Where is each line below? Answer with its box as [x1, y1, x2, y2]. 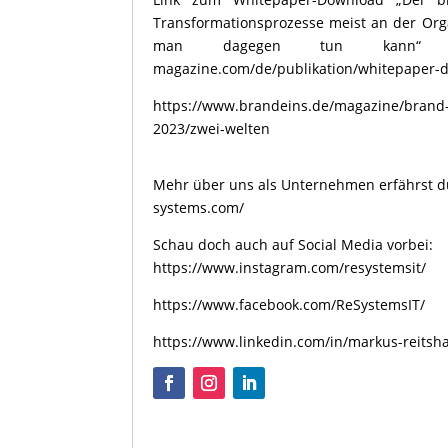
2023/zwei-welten [153, 118, 270, 138]
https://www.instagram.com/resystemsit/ [153, 258, 426, 278]
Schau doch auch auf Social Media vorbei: [153, 235, 433, 255]
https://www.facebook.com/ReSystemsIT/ [153, 295, 425, 315]
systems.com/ [153, 198, 244, 218]
